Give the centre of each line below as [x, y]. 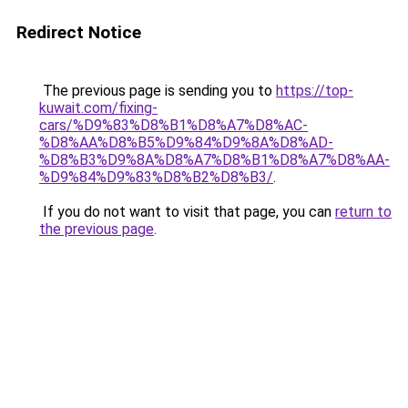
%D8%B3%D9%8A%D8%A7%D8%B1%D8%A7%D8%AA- [214, 160]
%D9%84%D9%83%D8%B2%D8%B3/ [156, 177]
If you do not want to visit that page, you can [187, 212]
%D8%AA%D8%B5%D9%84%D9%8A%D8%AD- [186, 143]
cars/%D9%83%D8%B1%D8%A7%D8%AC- [173, 125]
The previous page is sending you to [158, 91]
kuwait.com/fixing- [98, 108]
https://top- [315, 91]
